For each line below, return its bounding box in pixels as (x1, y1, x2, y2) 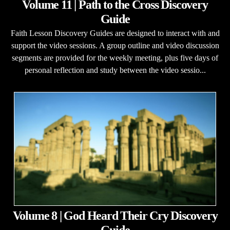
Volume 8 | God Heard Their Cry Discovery (12, 209, 218, 222)
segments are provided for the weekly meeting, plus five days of (12, 53, 218, 62)
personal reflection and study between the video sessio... (24, 66, 206, 74)
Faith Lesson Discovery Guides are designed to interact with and (10, 29, 220, 37)
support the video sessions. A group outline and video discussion (11, 41, 219, 50)
